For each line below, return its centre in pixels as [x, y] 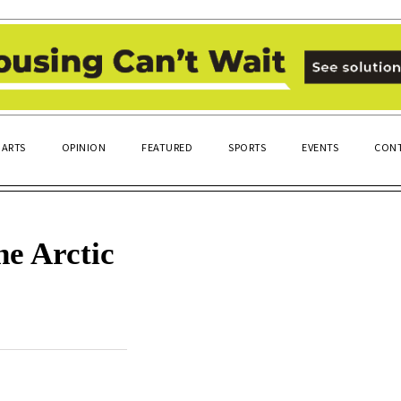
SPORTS [247, 146]
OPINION [83, 146]
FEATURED [167, 146]
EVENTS [320, 146]
